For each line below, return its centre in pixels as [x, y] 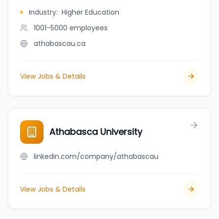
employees [88, 28]
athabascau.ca [60, 44]
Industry [43, 12]
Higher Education [90, 12]
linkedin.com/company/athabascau [96, 156]
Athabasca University [96, 132]
